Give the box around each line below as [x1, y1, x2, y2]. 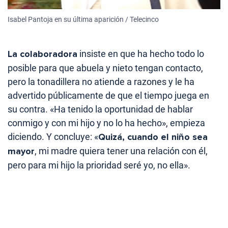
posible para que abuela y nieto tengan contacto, [8, 63, 203, 74]
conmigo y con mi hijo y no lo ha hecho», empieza [8, 118, 205, 129]
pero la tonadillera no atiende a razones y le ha [8, 76, 194, 88]
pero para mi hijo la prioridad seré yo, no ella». [8, 160, 190, 171]
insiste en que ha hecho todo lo [77, 48, 204, 60]
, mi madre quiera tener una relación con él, [35, 146, 208, 157]
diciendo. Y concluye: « [8, 131, 98, 142]
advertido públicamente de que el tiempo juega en [8, 90, 209, 101]
